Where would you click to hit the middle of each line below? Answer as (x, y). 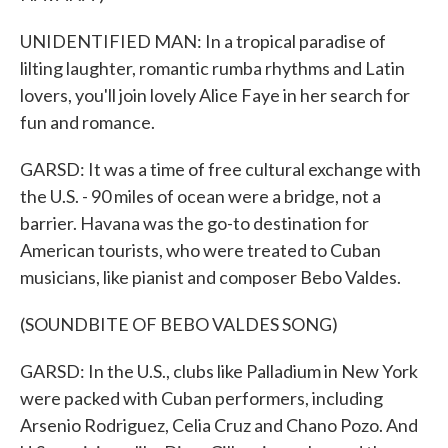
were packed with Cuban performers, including (201, 398)
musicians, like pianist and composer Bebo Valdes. (210, 277)
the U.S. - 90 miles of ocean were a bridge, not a (200, 196)
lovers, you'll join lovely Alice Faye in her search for (215, 95)
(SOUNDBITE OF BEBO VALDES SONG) (179, 324)
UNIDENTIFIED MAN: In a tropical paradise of (203, 41)
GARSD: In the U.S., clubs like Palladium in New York (219, 371)
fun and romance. (87, 122)
